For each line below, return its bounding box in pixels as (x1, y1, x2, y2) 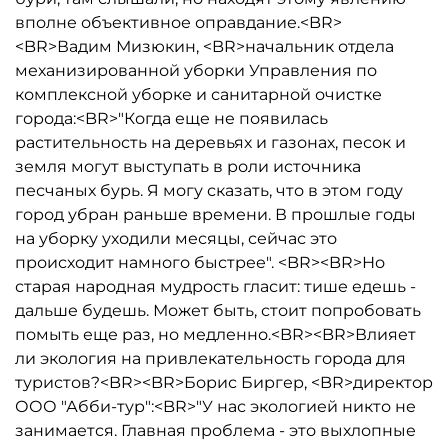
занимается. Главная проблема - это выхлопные (15, 421, 416, 440)
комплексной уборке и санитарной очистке (15, 85, 382, 104)
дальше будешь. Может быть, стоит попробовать (15, 301, 421, 320)
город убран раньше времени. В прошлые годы (15, 205, 416, 224)
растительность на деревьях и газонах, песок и (15, 133, 406, 152)
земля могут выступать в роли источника (15, 157, 361, 176)
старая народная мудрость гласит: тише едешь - (15, 277, 416, 296)
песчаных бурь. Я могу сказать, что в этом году (15, 181, 403, 200)
